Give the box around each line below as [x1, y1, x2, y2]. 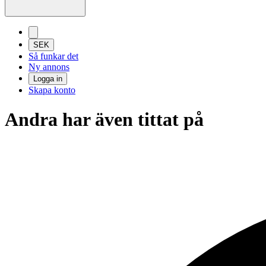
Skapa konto [28, 85, 75, 96]
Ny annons [28, 62, 69, 72]
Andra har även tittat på [5, 108, 204, 130]
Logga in [33, 74, 62, 84]
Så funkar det [28, 51, 78, 62]
